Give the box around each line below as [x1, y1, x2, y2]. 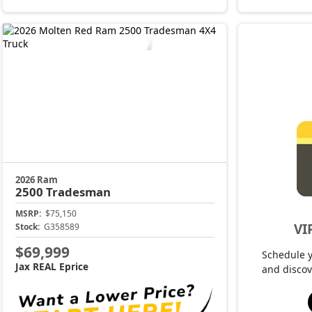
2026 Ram [15, 173, 58, 187]
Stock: [15, 221, 40, 233]
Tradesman [45, 184, 111, 201]
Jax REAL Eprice [15, 259, 88, 273]
